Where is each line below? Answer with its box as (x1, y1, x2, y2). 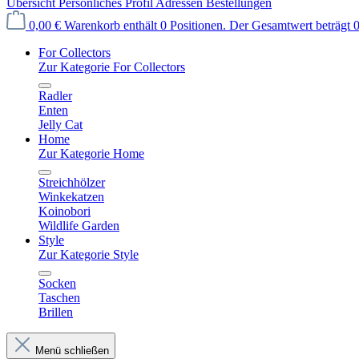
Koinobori (38, 204, 91, 218)
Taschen (38, 291, 80, 305)
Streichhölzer (38, 175, 105, 189)
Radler (38, 89, 72, 103)
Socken (38, 276, 76, 290)
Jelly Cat (38, 118, 83, 131)
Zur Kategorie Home (38, 147, 144, 160)
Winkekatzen (38, 190, 104, 204)
